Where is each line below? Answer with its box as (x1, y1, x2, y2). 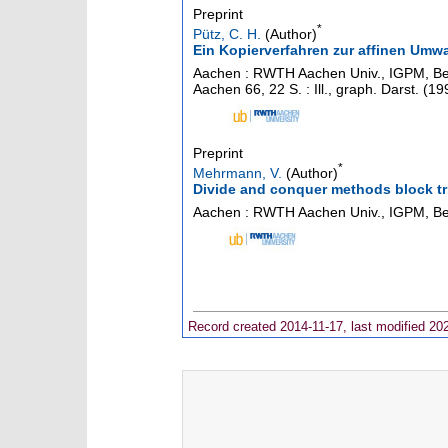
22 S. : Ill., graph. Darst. (269, 81, 419, 98)
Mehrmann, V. (193, 164, 282, 181)
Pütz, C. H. (193, 26, 261, 43)
